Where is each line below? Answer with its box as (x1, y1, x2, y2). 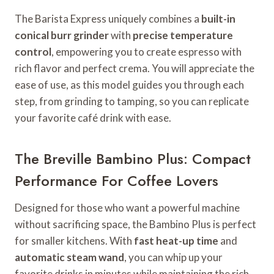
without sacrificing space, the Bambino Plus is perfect (15, 218, 256, 231)
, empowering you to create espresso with (51, 45, 242, 59)
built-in (201, 12, 235, 26)
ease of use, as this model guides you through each (15, 78, 244, 92)
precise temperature (133, 29, 233, 42)
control (15, 45, 51, 59)
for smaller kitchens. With (15, 234, 134, 248)
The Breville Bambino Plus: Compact (15, 148, 251, 170)
